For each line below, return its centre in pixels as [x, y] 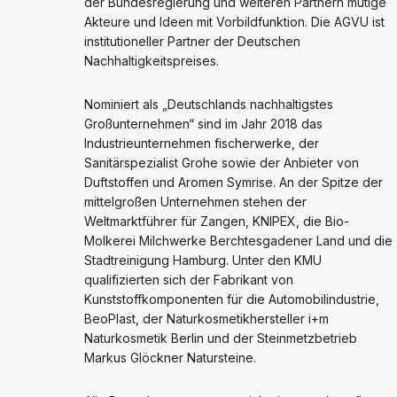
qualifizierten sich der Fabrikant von [189, 279]
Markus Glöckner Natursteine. [170, 357]
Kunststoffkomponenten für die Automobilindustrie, [232, 299]
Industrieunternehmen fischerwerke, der [202, 143]
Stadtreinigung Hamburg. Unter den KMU [203, 260]
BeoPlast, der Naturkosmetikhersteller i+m [206, 318]
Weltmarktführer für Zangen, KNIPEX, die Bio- [217, 221]
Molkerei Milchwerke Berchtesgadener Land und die [238, 240]
